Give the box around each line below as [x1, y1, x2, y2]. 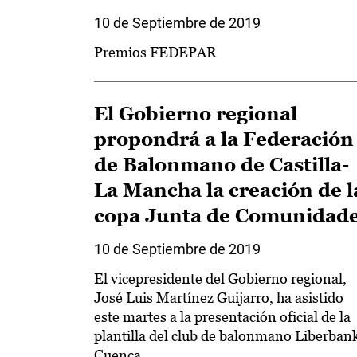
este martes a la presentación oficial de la [94, 308, 351, 325]
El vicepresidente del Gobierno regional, [94, 270, 347, 287]
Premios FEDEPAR [94, 44, 217, 61]
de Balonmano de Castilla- [94, 154, 349, 175]
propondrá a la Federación [94, 128, 354, 150]
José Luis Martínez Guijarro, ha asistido [94, 289, 343, 306]
